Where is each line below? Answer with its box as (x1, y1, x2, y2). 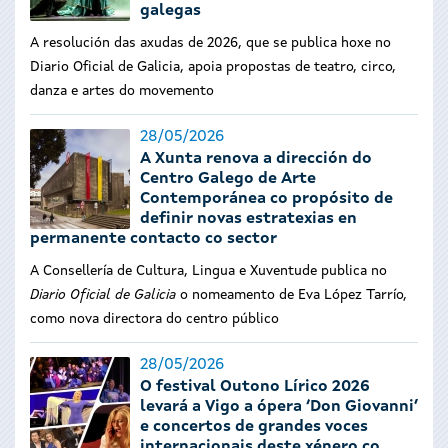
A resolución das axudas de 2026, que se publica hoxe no (30, 36, 391, 50)
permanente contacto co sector (30, 231, 277, 247)
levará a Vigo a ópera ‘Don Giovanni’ (140, 399, 418, 415)
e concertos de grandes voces (140, 419, 368, 435)
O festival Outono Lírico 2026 (140, 379, 370, 395)
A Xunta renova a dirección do (140, 151, 372, 167)
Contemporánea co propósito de (140, 191, 393, 207)
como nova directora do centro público (30, 312, 279, 326)
